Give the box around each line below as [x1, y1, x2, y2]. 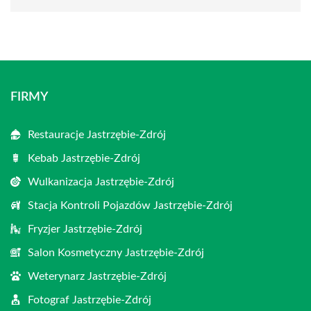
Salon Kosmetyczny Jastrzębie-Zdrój [28, 247, 204, 259]
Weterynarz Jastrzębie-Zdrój [28, 271, 167, 283]
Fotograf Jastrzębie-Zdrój [28, 294, 151, 306]
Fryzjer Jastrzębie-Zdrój [28, 224, 142, 235]
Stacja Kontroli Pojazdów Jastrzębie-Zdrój [28, 200, 233, 212]
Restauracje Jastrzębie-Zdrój [28, 129, 166, 141]
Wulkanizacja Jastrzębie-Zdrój [28, 176, 174, 188]
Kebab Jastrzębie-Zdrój [28, 153, 140, 165]
